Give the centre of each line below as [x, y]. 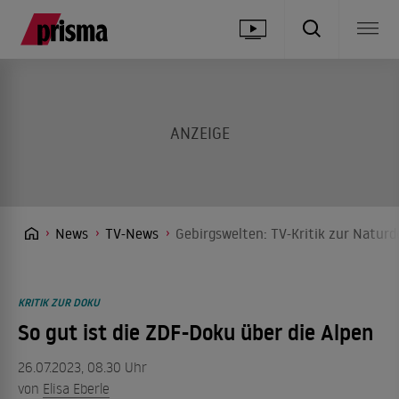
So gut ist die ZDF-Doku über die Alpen [195, 333]
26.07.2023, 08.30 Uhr [82, 367]
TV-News [132, 233]
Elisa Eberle [76, 388]
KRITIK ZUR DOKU [59, 302]
